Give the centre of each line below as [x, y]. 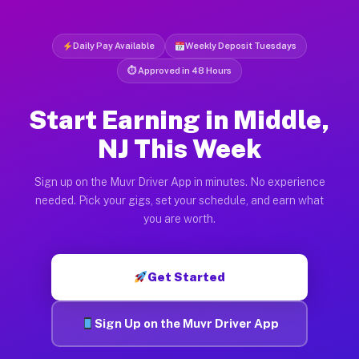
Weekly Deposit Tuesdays [241, 45]
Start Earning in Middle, [179, 119]
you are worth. [179, 218]
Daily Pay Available [113, 45]
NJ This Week [179, 148]
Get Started [187, 276]
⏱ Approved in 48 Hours [179, 70]
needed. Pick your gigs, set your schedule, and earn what [179, 200]
